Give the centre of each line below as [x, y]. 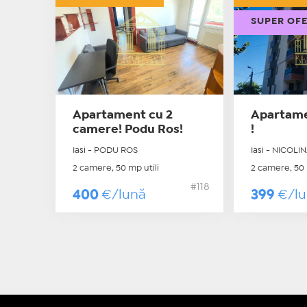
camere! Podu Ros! [127, 130]
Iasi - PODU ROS [105, 150]
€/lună [123, 195]
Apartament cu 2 [122, 115]
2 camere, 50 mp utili [115, 168]
